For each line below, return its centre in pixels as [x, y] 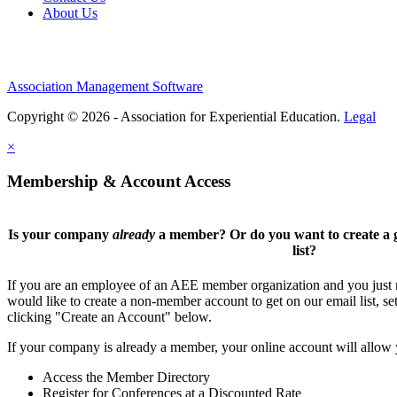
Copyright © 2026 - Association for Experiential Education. [175, 117]
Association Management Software [105, 87]
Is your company [60, 235]
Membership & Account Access [119, 182]
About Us [70, 13]
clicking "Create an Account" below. [109, 317]
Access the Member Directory [126, 378]
